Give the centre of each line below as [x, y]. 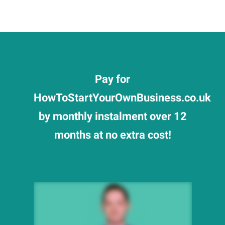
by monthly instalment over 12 [113, 116]
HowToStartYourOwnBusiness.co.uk [122, 98]
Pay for [113, 79]
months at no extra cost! [113, 135]
